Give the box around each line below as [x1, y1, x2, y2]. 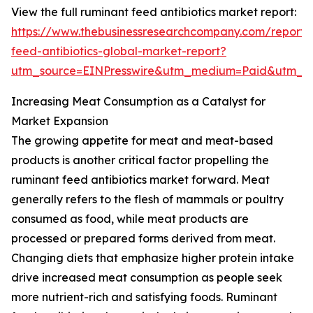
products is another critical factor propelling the [11, 153, 269, 168]
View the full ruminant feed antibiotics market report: [11, 5, 296, 20]
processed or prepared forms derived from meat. [11, 231, 275, 246]
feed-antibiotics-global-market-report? [11, 44, 226, 59]
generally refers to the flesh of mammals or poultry [11, 192, 284, 207]
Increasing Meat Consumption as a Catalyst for [11, 94, 265, 109]
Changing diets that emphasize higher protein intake [11, 251, 294, 265]
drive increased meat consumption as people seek [11, 270, 282, 285]
